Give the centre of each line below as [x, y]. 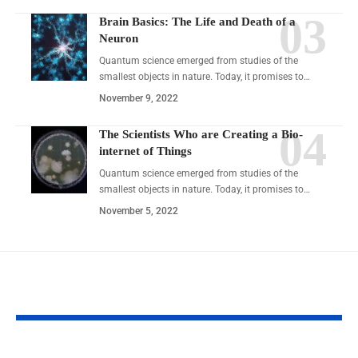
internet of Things [145, 151]
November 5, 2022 [139, 211]
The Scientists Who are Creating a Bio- [201, 135]
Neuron [119, 39]
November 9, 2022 [139, 99]
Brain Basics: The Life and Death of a [197, 22]
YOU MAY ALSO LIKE [77, 299]
